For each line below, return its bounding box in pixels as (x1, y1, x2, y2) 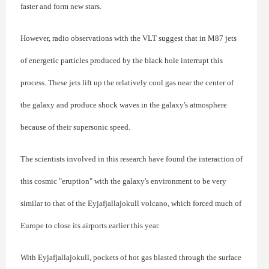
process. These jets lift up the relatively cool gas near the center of (20, 78, 234, 88)
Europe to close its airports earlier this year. (20, 221, 160, 231)
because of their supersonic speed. (20, 122, 130, 132)
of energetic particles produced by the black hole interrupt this (20, 56, 223, 65)
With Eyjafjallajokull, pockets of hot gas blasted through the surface (20, 253, 241, 262)
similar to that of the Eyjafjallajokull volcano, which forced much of (20, 199, 241, 208)
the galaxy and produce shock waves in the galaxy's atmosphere (20, 100, 227, 110)
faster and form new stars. (20, 2, 101, 11)
